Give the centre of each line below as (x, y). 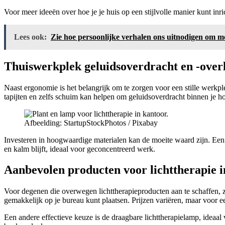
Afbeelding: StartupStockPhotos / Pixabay (91, 123)
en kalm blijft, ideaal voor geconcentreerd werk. (80, 149)
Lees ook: (30, 37)
